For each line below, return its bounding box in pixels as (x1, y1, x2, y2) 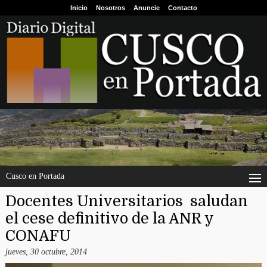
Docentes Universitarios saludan (5, 193, 248, 210)
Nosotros (95, 4, 125, 11)
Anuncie (133, 4, 160, 11)
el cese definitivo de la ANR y (5, 210, 213, 228)
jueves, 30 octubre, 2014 (5, 247, 87, 257)
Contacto (167, 4, 197, 11)
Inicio (70, 4, 88, 11)
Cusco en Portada (6, 172, 64, 181)
